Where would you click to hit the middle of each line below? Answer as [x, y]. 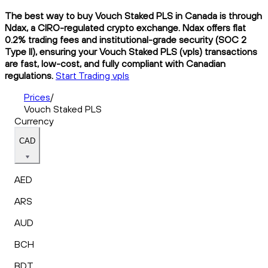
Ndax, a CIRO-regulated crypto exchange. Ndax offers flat [125, 27]
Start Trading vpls [92, 75]
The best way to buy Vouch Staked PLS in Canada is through [133, 15]
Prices [37, 97]
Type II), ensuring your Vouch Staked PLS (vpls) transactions [131, 51]
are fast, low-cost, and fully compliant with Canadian [115, 63]
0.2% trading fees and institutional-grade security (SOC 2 [126, 39]
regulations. [29, 75]
